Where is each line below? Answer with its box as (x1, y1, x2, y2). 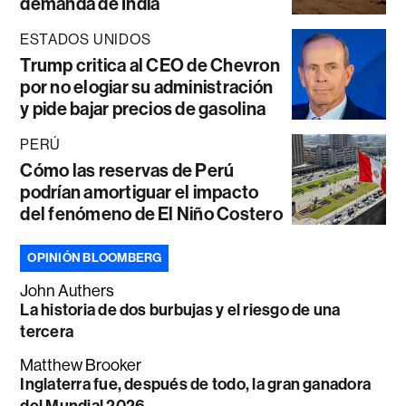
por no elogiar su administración (20, 75, 274, 98)
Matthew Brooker (20, 355, 142, 374)
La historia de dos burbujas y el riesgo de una (20, 299, 341, 320)
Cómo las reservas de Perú (20, 159, 235, 181)
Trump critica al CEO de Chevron (20, 53, 280, 76)
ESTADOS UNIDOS (20, 30, 151, 48)
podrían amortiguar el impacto (20, 180, 259, 203)
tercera (20, 321, 74, 342)
